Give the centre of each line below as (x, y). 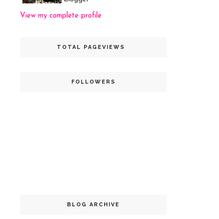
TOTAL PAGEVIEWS (91, 47)
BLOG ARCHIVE (93, 205)
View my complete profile (61, 16)
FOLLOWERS (93, 82)
